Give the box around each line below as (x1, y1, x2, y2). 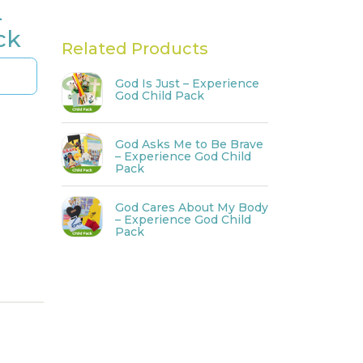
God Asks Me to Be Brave (115, 136, 263, 152)
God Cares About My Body (115, 199, 268, 215)
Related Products (62, 38, 208, 58)
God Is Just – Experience (115, 75, 259, 91)
